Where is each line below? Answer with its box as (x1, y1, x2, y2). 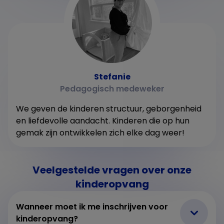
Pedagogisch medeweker (59, 82, 164, 94)
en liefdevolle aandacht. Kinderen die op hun (16, 114, 189, 126)
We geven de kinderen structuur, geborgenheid (16, 102, 201, 114)
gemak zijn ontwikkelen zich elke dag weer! (16, 126, 184, 138)
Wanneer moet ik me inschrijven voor (16, 200, 168, 212)
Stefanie (93, 70, 130, 82)
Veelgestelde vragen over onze (32, 162, 191, 177)
